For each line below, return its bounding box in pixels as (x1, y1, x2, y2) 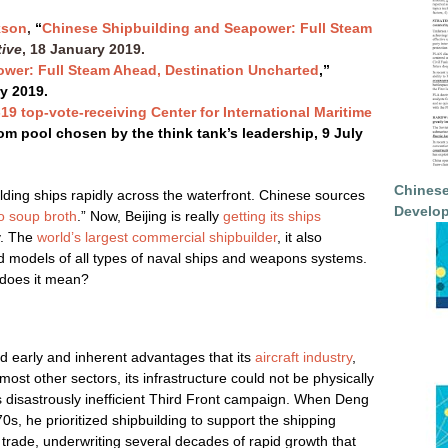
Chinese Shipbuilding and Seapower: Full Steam (42, 20, 372, 36)
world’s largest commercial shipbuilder (37, 229, 277, 245)
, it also (277, 229, 322, 245)
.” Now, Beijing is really (77, 208, 219, 224)
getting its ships (223, 208, 321, 224)
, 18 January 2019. (22, 41, 149, 57)
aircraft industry (255, 349, 352, 365)
